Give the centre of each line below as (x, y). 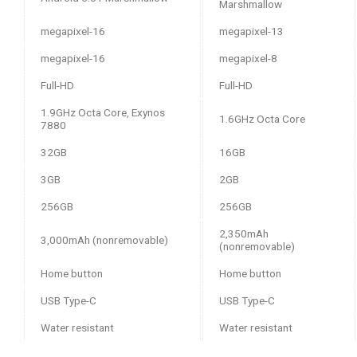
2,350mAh (244, 233)
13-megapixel (277, 31)
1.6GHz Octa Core (262, 118)
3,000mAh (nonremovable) (104, 239)
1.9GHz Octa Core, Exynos (103, 112)
